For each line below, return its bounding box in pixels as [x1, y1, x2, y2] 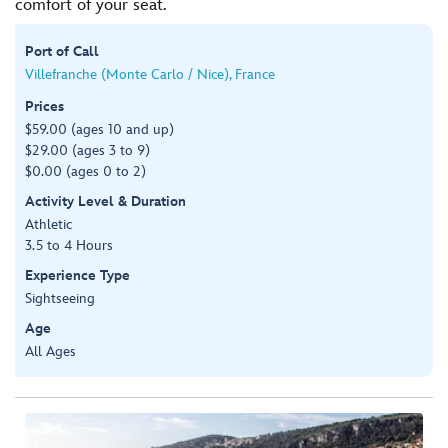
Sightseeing [25, 289, 95, 307]
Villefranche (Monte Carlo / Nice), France [25, 65, 275, 83]
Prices [25, 97, 64, 115]
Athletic [25, 215, 72, 233]
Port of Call [25, 42, 99, 60]
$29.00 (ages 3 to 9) [25, 141, 150, 159]
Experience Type [25, 266, 130, 284]
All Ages [25, 342, 76, 360]
